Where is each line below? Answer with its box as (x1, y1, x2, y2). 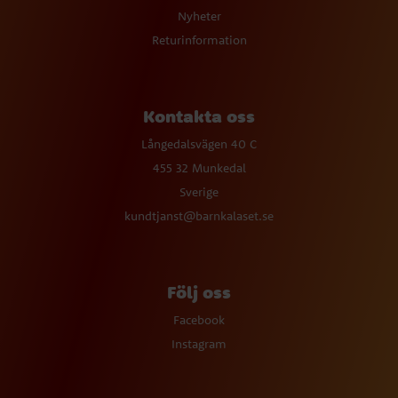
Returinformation (151, 32, 247, 49)
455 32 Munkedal (152, 160, 246, 177)
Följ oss (167, 281, 231, 304)
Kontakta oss (143, 105, 255, 128)
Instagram (171, 336, 227, 353)
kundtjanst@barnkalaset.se (124, 208, 274, 225)
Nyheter (177, 8, 221, 25)
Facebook (173, 312, 225, 329)
